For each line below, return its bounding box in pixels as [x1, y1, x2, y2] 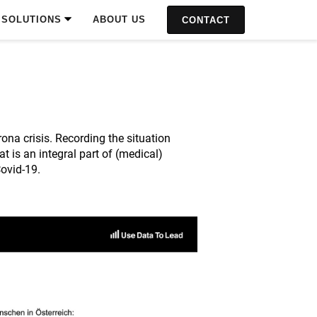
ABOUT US [93, 14, 146, 25]
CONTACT [182, 15, 230, 25]
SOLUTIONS [1, 14, 62, 25]
